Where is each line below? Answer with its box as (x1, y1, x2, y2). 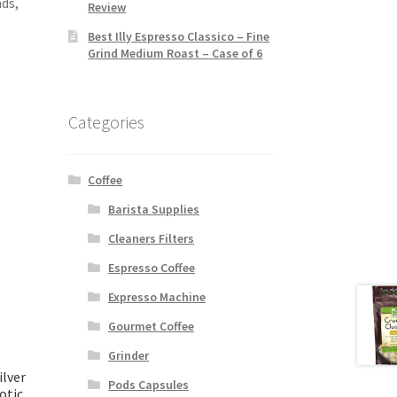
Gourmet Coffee (107, 318, 194, 335)
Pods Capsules (107, 377, 189, 393)
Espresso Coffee (107, 260, 195, 276)
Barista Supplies (107, 201, 199, 218)
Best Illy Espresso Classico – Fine (88, 27, 270, 44)
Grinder (107, 347, 149, 364)
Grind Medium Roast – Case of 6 (88, 44, 263, 61)
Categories (67, 110, 144, 133)
